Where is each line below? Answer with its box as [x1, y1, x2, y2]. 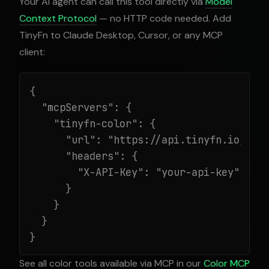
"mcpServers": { [29, 100, 131, 114]
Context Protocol [19, 12, 97, 25]
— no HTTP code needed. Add [97, 12, 231, 25]
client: [19, 46, 45, 58]
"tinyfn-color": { [29, 116, 156, 130]
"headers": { [29, 149, 138, 163]
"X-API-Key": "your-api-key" [29, 165, 240, 179]
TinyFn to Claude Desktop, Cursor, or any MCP [19, 29, 223, 41]
